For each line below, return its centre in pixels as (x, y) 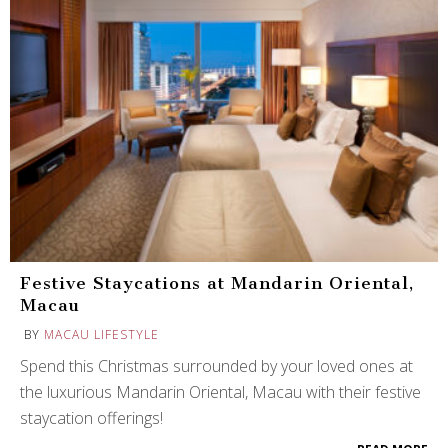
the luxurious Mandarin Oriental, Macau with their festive (220, 391)
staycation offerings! (91, 417)
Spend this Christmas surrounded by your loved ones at (216, 365)
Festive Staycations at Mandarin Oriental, (217, 282)
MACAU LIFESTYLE (101, 334)
